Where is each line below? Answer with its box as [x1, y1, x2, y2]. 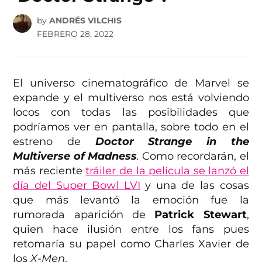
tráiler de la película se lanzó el [85, 164, 249, 178]
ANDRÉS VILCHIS [49, 15, 122, 26]
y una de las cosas [140, 179, 249, 192]
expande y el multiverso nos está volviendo [13, 91, 249, 105]
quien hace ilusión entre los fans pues [13, 223, 249, 236]
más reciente [13, 164, 86, 178]
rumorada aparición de [13, 208, 155, 222]
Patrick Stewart [154, 208, 247, 222]
